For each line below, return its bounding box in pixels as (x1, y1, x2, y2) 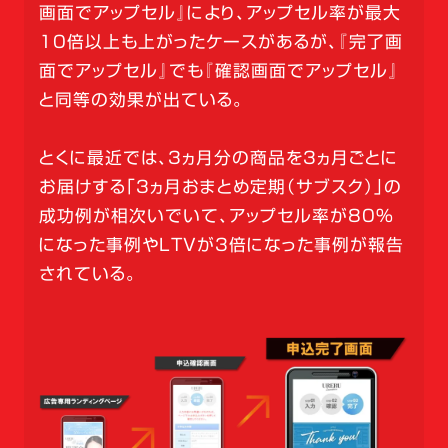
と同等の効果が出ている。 (38, 91, 244, 109)
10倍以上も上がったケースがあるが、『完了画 (38, 33, 403, 51)
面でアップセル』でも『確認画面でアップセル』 (38, 62, 399, 80)
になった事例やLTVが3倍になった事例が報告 (38, 236, 404, 254)
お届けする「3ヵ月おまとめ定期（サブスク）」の (38, 178, 402, 196)
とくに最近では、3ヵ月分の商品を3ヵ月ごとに (38, 149, 398, 167)
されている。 (38, 265, 137, 283)
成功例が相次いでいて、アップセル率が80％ (38, 207, 394, 225)
